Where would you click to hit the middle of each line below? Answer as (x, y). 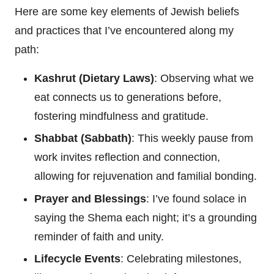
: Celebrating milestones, (181, 258)
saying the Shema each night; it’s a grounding (146, 217)
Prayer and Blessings (90, 198)
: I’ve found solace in (196, 198)
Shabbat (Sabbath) (83, 139)
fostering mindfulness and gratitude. (121, 117)
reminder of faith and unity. (99, 236)
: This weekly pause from (192, 139)
